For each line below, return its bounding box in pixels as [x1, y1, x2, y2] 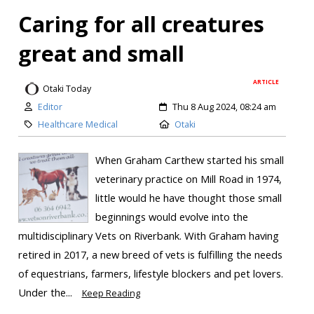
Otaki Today [42, 82, 91, 95]
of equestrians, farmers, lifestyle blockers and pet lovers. [18, 266, 283, 281]
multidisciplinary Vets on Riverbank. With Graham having [18, 228, 279, 243]
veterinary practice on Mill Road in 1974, [95, 172, 282, 186]
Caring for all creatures [18, 9, 264, 39]
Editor [37, 101, 62, 114]
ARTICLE [253, 78, 280, 86]
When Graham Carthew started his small [95, 153, 284, 168]
